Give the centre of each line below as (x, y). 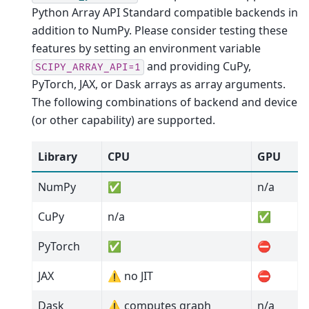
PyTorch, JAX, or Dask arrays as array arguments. (159, 84)
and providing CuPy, (198, 66)
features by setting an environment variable (146, 48)
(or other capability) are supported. (123, 120)
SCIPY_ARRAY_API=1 (88, 67)
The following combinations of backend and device (165, 102)
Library (58, 157)
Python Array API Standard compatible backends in (165, 12)
